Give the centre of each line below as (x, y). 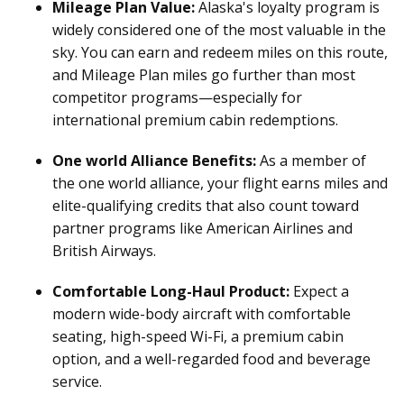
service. (77, 381)
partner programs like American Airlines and (202, 228)
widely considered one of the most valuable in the (219, 30)
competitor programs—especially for (177, 97)
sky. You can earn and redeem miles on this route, (220, 52)
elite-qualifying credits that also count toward (206, 206)
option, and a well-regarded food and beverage (211, 359)
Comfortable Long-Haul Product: (171, 291)
